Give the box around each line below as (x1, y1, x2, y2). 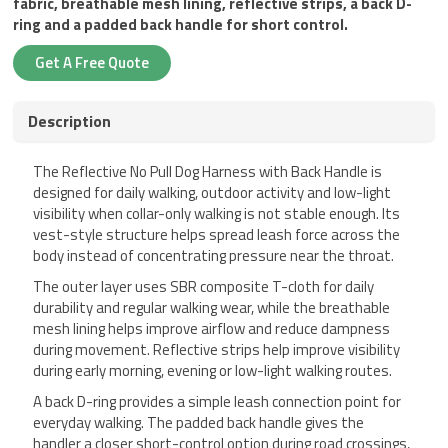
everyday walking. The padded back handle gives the (33, 411, 365, 435)
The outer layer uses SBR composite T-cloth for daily (33, 275, 375, 299)
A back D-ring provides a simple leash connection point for (33, 390, 402, 414)
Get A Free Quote (35, 51, 150, 75)
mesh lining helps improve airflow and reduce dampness (33, 317, 391, 341)
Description (28, 109, 112, 134)
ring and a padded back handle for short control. (13, 13, 349, 37)
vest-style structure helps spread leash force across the (33, 223, 401, 247)
